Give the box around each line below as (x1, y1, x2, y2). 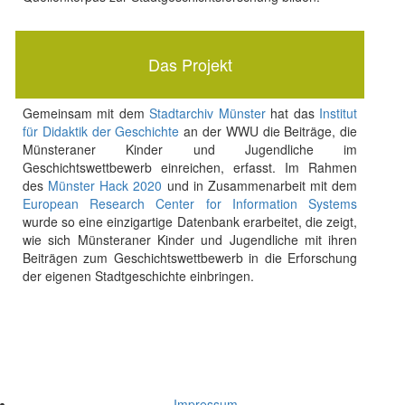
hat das (265, 104, 320, 122)
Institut (319, 104, 358, 122)
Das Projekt (147, 52, 232, 76)
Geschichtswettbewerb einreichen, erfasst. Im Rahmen (22, 158, 358, 176)
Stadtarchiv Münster (149, 104, 266, 122)
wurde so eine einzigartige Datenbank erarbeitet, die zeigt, (22, 212, 358, 231)
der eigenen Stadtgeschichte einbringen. (22, 267, 254, 285)
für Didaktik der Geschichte (22, 122, 180, 140)
